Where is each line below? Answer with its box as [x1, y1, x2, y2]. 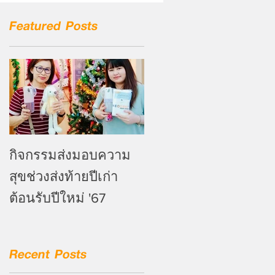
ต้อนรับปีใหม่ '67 [9, 191, 106, 205]
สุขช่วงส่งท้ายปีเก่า [9, 169, 118, 184]
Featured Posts [9, 14, 98, 36]
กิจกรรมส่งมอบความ [9, 148, 131, 162]
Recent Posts [9, 242, 87, 265]
